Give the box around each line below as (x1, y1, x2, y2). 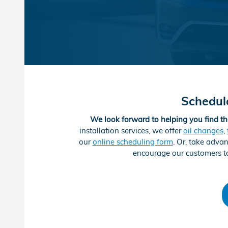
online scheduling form (92, 136, 173, 147)
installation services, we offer (79, 125, 183, 135)
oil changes (183, 125, 223, 135)
